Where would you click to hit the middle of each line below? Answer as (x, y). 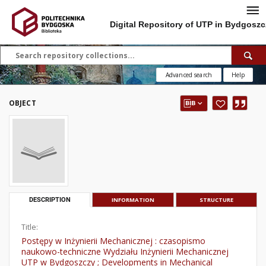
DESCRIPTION (50, 200)
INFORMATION (133, 200)
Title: (30, 227)
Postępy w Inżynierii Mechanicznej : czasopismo (113, 241)
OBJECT (23, 103)
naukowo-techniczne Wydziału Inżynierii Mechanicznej (125, 251)
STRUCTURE (216, 200)
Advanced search (189, 75)
